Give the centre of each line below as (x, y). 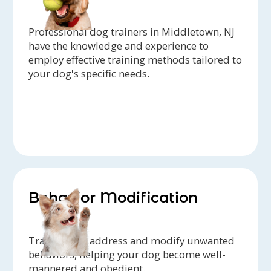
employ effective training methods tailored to (135, 60)
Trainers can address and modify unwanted (132, 241)
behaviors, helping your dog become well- (127, 255)
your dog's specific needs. (89, 74)
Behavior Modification (113, 198)
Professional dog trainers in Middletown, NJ (132, 32)
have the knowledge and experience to (119, 46)
